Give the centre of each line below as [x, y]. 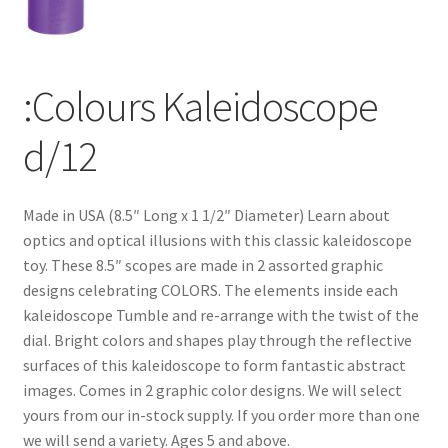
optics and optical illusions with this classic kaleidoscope [217, 240]
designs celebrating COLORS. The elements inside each [210, 290]
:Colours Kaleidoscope [200, 105]
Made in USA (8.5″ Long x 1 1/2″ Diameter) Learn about [206, 215]
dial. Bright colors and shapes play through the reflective [217, 340]
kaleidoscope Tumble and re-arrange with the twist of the [220, 315]
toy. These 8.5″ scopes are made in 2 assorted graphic [202, 265]
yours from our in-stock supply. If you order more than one [221, 415]
